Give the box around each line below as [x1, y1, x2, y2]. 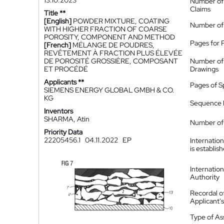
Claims [190, 4, 210, 13]
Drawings [190, 64, 218, 73]
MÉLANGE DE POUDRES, [72, 40, 154, 49]
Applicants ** [44, 77, 84, 86]
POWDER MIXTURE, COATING [73, 16, 169, 25]
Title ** [44, 8, 65, 17]
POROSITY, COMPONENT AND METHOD [44, 32, 175, 41]
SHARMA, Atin [44, 114, 89, 123]
